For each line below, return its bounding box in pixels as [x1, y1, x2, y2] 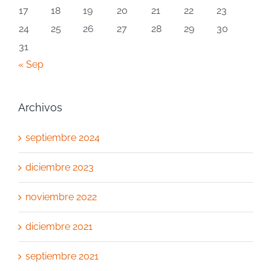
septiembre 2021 [25, 250, 99, 262]
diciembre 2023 [25, 161, 94, 173]
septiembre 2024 [25, 131, 100, 143]
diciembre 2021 [25, 220, 93, 232]
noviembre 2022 [25, 191, 97, 203]
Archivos [18, 100, 62, 114]
